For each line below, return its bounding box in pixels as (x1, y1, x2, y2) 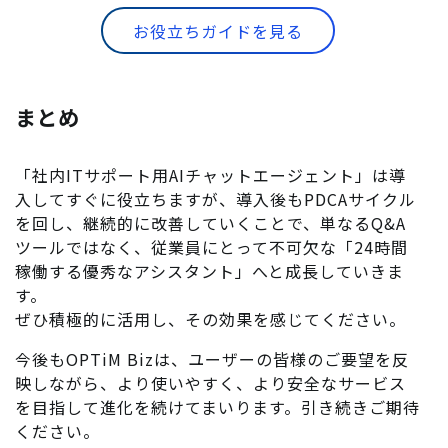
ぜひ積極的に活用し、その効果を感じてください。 (15, 307, 406, 332)
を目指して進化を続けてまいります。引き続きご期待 (15, 395, 420, 420)
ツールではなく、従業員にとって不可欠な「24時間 (15, 235, 408, 260)
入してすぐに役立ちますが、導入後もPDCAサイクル (15, 187, 416, 212)
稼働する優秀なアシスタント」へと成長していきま (15, 259, 404, 284)
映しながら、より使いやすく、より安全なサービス (15, 371, 406, 396)
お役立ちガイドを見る (133, 18, 304, 43)
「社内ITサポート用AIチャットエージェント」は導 (15, 163, 406, 188)
